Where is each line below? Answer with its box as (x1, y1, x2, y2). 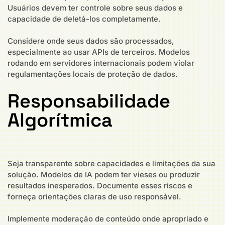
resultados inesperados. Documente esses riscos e (8, 180, 192, 190)
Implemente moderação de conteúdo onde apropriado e (8, 214, 208, 224)
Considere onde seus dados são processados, (8, 36, 174, 46)
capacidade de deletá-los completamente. (8, 14, 161, 24)
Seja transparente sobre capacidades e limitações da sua (8, 158, 215, 168)
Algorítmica (8, 107, 113, 132)
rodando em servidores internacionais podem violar (8, 58, 194, 68)
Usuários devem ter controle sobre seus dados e (8, 3, 183, 13)
